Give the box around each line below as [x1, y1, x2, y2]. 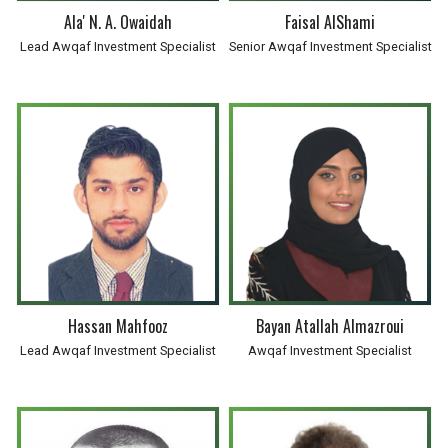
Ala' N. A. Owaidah [64, 10, 172, 34]
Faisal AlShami [285, 10, 375, 34]
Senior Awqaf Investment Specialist [228, 39, 432, 54]
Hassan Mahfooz [68, 314, 168, 338]
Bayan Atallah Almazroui [256, 314, 404, 338]
